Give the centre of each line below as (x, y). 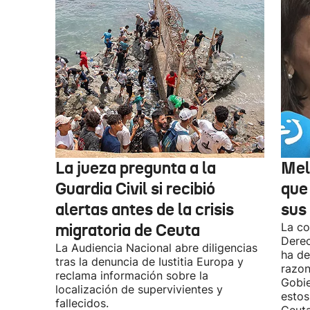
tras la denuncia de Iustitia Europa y (149, 262)
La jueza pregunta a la (136, 168)
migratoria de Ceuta (128, 230)
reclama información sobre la (132, 275)
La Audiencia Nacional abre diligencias (156, 248)
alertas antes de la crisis (145, 210)
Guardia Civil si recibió (135, 189)
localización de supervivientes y (139, 289)
